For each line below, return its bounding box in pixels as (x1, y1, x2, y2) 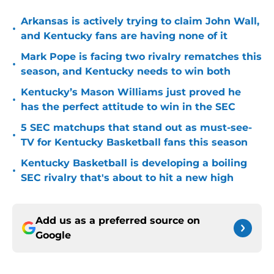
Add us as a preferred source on (35, 215, 200, 227)
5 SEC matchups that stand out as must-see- (21, 122, 252, 134)
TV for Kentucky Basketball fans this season (21, 136, 248, 149)
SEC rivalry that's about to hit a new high (21, 172, 234, 184)
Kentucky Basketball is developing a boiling (21, 157, 247, 169)
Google (35, 229, 71, 242)
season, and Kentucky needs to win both (21, 65, 231, 78)
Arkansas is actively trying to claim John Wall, (21, 15, 259, 28)
